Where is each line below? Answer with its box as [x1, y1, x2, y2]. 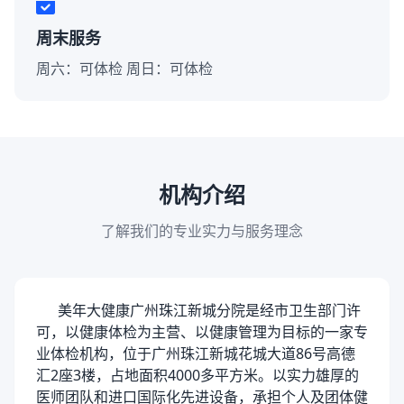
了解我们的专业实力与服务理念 [101, 221, 303, 241]
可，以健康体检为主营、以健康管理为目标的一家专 [36, 322, 368, 342]
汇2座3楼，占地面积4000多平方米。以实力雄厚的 [36, 365, 359, 385]
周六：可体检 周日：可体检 [36, 59, 213, 78]
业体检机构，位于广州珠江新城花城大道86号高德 [36, 344, 355, 363]
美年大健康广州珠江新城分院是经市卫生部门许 [36, 300, 361, 320]
